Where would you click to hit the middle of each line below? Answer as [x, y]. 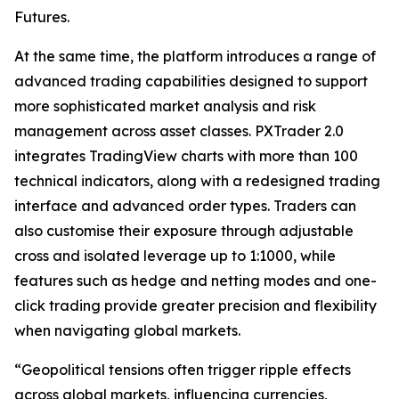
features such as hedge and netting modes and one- [195, 280]
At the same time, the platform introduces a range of [195, 56]
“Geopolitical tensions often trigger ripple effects [183, 369]
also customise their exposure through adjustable [184, 230]
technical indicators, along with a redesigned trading [197, 180]
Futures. [42, 16]
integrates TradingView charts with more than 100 [186, 155]
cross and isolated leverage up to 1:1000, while [175, 255]
